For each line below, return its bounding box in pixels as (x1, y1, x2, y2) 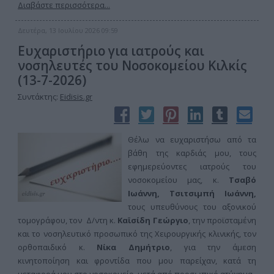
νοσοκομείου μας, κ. (128, 174, 229, 185)
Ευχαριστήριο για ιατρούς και (18, 42, 204, 59)
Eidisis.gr (60, 91, 92, 102)
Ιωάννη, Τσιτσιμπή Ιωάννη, (128, 188, 256, 199)
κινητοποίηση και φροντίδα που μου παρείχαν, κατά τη (18, 255, 256, 266)
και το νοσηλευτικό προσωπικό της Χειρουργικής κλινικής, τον (18, 228, 256, 239)
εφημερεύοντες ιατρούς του (128, 161, 256, 172)
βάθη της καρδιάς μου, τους (128, 147, 256, 158)
